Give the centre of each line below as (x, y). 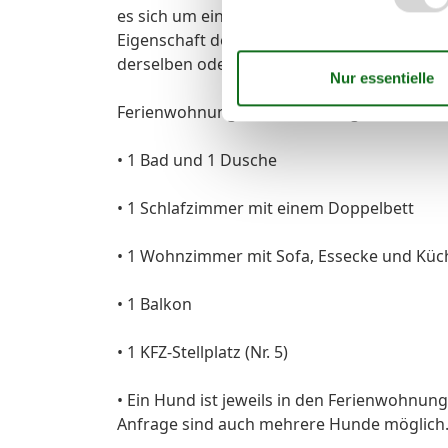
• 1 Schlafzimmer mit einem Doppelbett (265, 207)
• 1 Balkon (154, 303)
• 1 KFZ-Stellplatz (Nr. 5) (202, 351)
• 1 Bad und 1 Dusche (197, 159)
